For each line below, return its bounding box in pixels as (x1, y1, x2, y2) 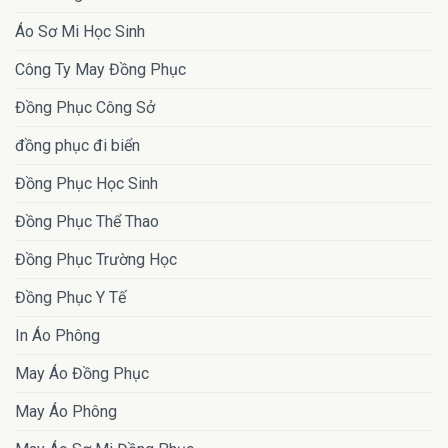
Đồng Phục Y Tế (15, 287, 126, 307)
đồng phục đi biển (15, 135, 140, 155)
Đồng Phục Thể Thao (15, 211, 159, 231)
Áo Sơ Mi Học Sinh (15, 21, 145, 41)
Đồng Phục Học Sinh (15, 173, 158, 193)
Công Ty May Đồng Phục (15, 59, 186, 79)
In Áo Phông (15, 325, 100, 345)
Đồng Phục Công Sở (15, 97, 155, 117)
